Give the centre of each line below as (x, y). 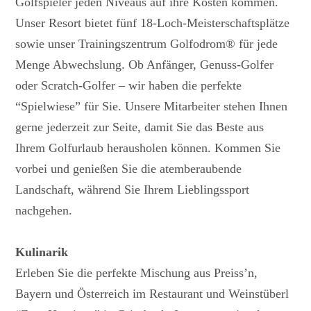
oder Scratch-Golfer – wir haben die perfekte (129, 85)
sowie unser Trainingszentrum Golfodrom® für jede (147, 43)
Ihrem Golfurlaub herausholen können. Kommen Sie (148, 148)
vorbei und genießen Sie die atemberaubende (129, 168)
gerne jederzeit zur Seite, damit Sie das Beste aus (140, 127)
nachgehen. (44, 210)
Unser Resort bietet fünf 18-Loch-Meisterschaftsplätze (153, 23)
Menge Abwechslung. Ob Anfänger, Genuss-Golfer (145, 64)
